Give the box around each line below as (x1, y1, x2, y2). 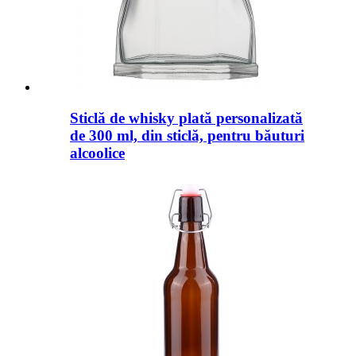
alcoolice (70, 144, 125, 161)
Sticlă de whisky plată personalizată (70, 109, 303, 126)
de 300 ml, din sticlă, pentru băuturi (70, 126, 304, 144)
